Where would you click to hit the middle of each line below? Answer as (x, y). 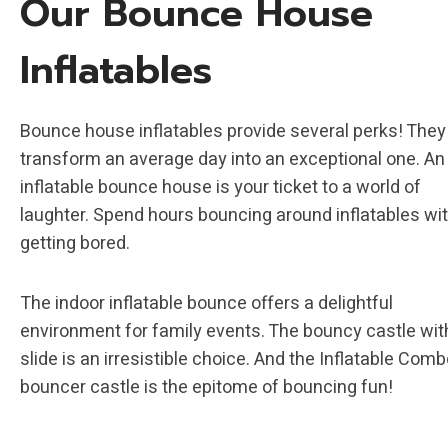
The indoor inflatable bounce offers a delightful (206, 303)
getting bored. (75, 243)
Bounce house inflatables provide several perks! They (233, 131)
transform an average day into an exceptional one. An (232, 159)
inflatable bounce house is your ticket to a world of (220, 187)
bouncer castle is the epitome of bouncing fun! (206, 387)
